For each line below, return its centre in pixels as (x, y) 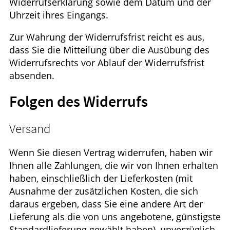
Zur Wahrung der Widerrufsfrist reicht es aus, (107, 37)
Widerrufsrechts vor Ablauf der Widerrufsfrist (107, 62)
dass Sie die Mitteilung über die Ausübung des (109, 50)
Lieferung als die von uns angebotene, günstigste (115, 217)
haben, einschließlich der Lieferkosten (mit (101, 178)
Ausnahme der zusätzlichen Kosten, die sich (104, 191)
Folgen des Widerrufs (79, 101)
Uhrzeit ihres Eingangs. (59, 15)
